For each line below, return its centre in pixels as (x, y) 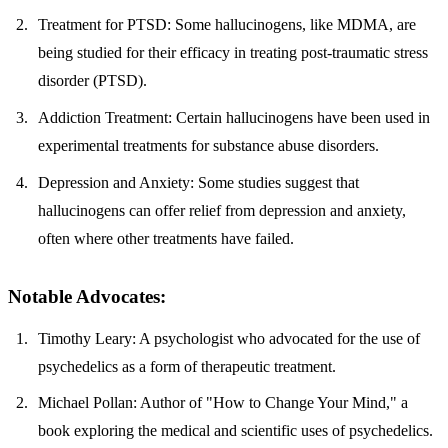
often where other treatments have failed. (166, 238)
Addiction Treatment (103, 117)
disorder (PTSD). (93, 80)
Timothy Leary (85, 338)
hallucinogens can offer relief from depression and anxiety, (222, 210)
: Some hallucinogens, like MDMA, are (292, 24)
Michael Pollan (86, 403)
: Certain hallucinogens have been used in (299, 117)
